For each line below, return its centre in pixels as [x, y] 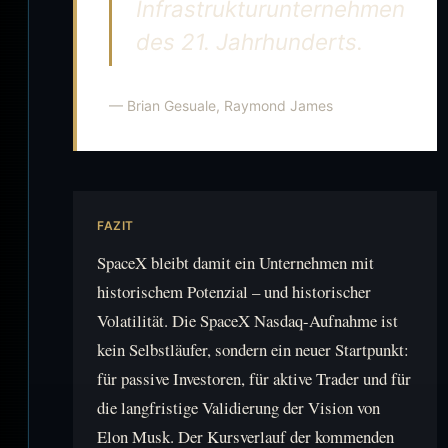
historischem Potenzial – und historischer [234, 291]
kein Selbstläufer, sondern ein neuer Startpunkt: [253, 349]
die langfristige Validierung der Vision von [238, 407]
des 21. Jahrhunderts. [249, 41]
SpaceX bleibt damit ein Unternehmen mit [235, 262]
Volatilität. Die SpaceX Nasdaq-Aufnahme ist [247, 320]
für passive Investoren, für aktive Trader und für [254, 378]
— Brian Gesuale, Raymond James [221, 105]
